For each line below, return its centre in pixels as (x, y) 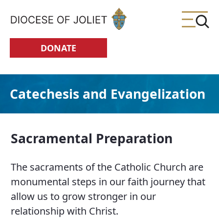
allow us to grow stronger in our (84, 196)
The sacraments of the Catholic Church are (107, 167)
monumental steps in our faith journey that (108, 182)
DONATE (58, 48)
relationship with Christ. (65, 211)
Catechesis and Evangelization (108, 94)
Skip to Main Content (42, 13)
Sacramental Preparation (94, 138)
